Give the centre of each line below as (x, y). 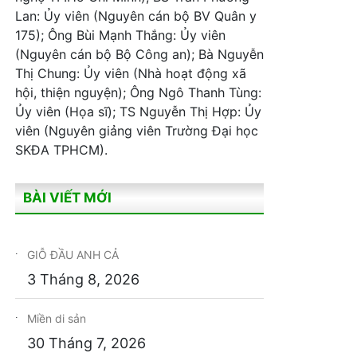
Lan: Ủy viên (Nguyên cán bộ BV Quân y (136, 16)
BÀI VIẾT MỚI (67, 198)
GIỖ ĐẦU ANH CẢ (73, 255)
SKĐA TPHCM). (61, 150)
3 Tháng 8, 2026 (83, 279)
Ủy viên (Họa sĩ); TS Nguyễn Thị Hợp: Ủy (138, 112)
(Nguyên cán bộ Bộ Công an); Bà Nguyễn (139, 54)
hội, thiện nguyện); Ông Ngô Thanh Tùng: (138, 92)
